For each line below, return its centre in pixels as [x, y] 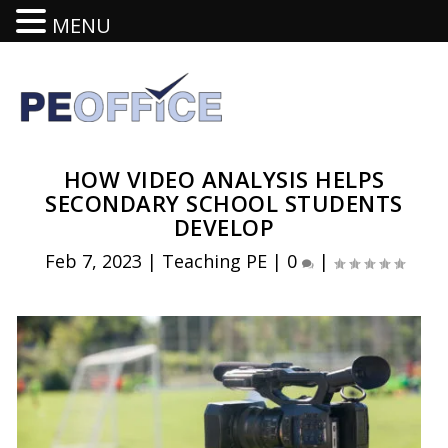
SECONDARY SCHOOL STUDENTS [224, 203]
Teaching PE [214, 261]
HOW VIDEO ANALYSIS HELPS [224, 179]
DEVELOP [224, 227]
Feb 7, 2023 [93, 261]
